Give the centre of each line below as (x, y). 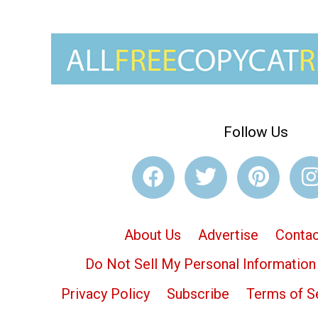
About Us (153, 235)
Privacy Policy (105, 294)
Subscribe (198, 294)
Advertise (228, 235)
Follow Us (256, 132)
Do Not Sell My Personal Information (201, 264)
